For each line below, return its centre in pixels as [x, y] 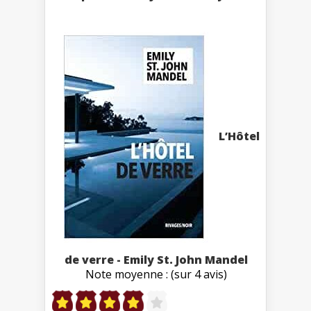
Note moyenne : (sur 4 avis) [156, 274]
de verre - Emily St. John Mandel [156, 259]
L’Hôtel [239, 136]
